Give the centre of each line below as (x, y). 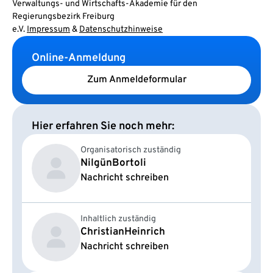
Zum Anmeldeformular (136, 80)
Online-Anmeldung (79, 58)
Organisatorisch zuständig (131, 150)
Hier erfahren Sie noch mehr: (103, 126)
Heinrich (145, 232)
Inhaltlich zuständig (118, 219)
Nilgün (96, 163)
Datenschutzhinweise (121, 29)
